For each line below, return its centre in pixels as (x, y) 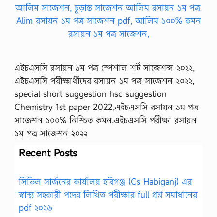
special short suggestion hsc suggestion (91, 93)
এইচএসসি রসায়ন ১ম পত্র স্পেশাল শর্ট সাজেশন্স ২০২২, (105, 67)
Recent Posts (48, 153)
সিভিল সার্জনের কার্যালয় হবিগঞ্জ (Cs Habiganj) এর (105, 181)
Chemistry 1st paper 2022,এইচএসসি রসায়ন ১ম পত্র (107, 107)
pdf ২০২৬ (36, 207)
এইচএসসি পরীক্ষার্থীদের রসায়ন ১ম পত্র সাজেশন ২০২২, (104, 80)
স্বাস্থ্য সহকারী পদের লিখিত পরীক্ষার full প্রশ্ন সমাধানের (108, 194)
